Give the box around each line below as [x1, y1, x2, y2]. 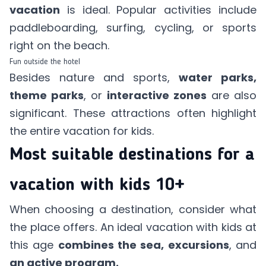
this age [9, 237, 58, 252]
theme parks [9, 87, 84, 103]
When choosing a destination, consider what [9, 201, 256, 217]
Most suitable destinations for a [9, 145, 255, 164]
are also [207, 87, 256, 103]
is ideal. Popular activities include [60, 2, 256, 17]
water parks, [179, 69, 256, 85]
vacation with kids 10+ [9, 176, 185, 194]
